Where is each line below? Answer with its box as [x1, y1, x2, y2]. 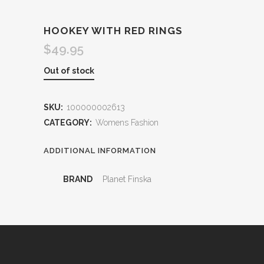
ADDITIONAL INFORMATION [44, 146, 156, 155]
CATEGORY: [44, 118, 94, 127]
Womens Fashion [95, 118, 159, 127]
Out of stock [44, 66, 94, 75]
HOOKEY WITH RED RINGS [44, 25, 183, 37]
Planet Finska [103, 174, 151, 184]
